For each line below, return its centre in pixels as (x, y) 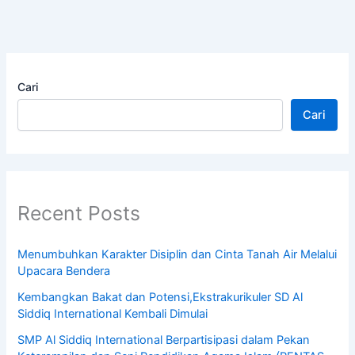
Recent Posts (79, 213)
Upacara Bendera (64, 271)
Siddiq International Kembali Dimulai (113, 314)
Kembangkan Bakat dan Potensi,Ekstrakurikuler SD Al (160, 298)
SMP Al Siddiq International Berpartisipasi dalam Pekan (164, 340)
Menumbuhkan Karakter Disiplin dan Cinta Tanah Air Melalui (177, 255)
